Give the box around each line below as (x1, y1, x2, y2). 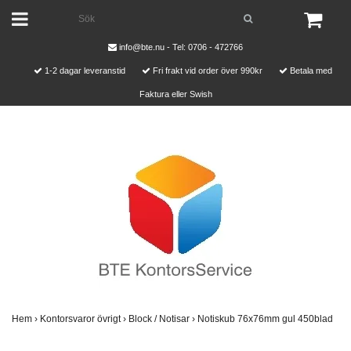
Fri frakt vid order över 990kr (150, 66, 265, 75)
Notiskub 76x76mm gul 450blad (197, 313, 335, 324)
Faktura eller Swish (139, 89, 212, 99)
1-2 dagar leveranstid (42, 66, 128, 75)
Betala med (287, 66, 332, 75)
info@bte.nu (119, 42, 165, 52)
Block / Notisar (128, 313, 192, 324)
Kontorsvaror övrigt (40, 313, 123, 324)
